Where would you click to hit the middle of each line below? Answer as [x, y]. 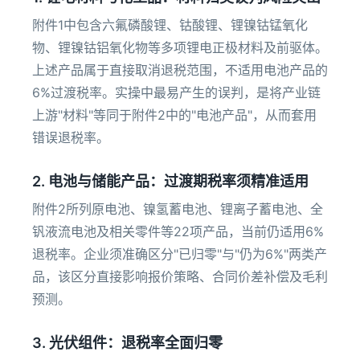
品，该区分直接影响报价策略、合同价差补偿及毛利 [180, 276]
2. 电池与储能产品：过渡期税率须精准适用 [170, 181]
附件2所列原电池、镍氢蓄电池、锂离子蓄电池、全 [178, 209]
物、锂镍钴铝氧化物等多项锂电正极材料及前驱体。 [180, 47]
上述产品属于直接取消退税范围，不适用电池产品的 [180, 70]
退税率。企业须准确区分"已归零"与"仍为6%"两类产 [180, 254]
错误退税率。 [71, 137]
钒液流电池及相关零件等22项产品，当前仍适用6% [178, 231]
